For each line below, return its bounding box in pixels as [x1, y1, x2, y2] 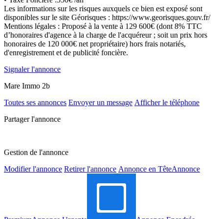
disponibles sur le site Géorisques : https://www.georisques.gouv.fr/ [4, 13, 210, 22]
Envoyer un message [68, 98, 132, 107]
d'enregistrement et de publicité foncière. [4, 48, 128, 57]
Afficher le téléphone [134, 98, 199, 107]
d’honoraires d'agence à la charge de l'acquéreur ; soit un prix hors [4, 30, 207, 39]
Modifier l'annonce [4, 164, 62, 173]
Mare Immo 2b [4, 81, 50, 90]
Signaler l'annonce [4, 65, 61, 73]
